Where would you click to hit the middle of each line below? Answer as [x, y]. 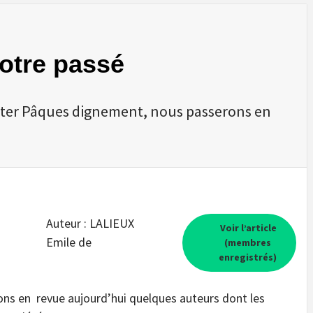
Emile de [68, 242]
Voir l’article [248, 227]
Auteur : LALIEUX [90, 223]
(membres [247, 242]
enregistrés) [247, 257]
